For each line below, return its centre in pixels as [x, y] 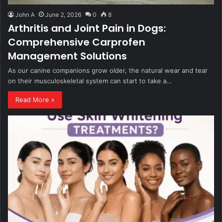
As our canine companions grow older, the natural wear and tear [108, 71]
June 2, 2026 [63, 15]
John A [25, 15]
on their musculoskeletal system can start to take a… [90, 81]
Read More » [35, 100]
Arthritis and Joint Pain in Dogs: [87, 28]
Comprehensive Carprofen [77, 42]
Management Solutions [67, 56]
